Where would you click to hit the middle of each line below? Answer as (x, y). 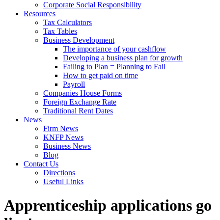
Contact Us (41, 164)
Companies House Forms (82, 93)
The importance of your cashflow (114, 49)
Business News (67, 146)
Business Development (79, 40)
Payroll (74, 84)
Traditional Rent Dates (78, 111)
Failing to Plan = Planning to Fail (114, 67)
